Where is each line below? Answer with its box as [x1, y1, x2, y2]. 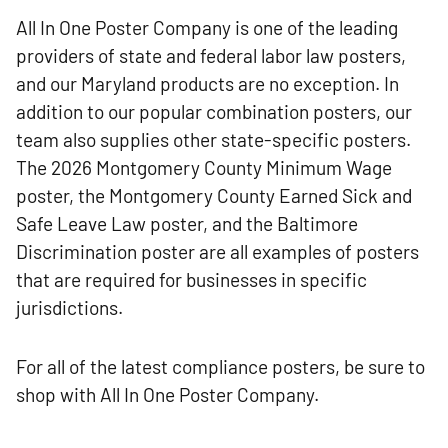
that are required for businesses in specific [16, 268, 367, 292]
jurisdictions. [16, 296, 123, 320]
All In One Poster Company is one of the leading [16, 16, 398, 40]
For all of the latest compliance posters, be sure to [16, 354, 425, 378]
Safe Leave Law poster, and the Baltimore [16, 212, 358, 236]
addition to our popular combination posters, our [16, 100, 412, 124]
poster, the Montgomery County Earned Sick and [16, 184, 412, 208]
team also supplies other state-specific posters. [16, 128, 411, 152]
